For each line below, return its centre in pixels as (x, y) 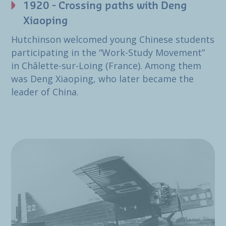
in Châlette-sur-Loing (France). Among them (106, 66)
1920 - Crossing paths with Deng (105, 6)
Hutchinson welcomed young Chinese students (113, 40)
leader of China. (45, 92)
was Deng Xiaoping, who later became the (102, 79)
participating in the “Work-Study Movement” (108, 53)
